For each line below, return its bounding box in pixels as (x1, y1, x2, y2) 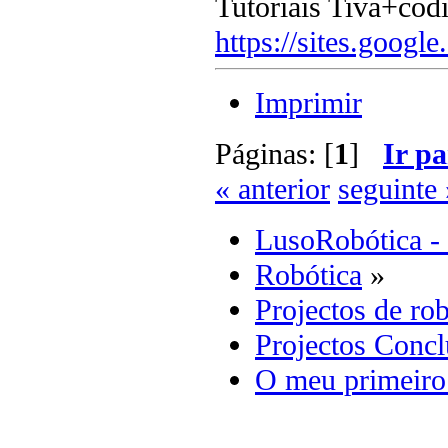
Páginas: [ (215, 136, 334, 171)
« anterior (215, 171, 330, 206)
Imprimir (255, 85, 362, 120)
